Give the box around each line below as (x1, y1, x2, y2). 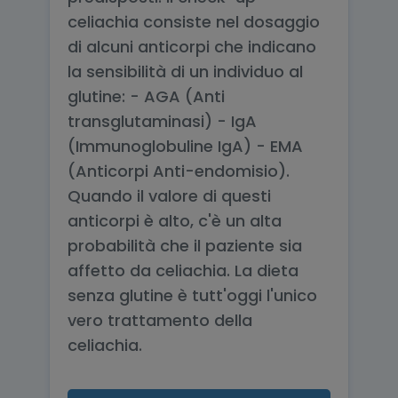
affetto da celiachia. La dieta (68, 259, 298, 282)
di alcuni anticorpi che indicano (68, 36, 316, 58)
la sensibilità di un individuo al (68, 60, 303, 83)
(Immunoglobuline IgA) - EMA (68, 135, 303, 157)
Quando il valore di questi (68, 185, 271, 207)
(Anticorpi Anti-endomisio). (68, 160, 290, 182)
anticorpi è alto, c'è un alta (68, 210, 282, 232)
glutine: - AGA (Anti (68, 85, 225, 107)
